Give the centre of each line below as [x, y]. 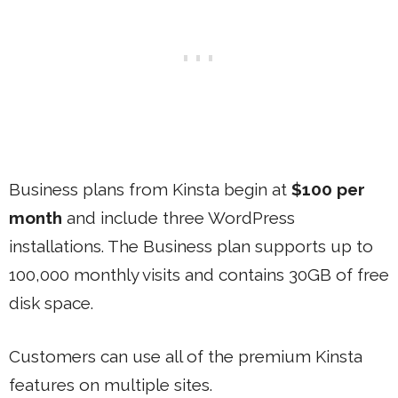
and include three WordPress [179, 217]
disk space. [51, 302]
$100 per [328, 189]
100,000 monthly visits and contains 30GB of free [199, 274]
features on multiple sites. [111, 385]
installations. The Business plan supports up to [191, 246]
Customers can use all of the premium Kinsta [186, 356]
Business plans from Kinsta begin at [150, 189]
